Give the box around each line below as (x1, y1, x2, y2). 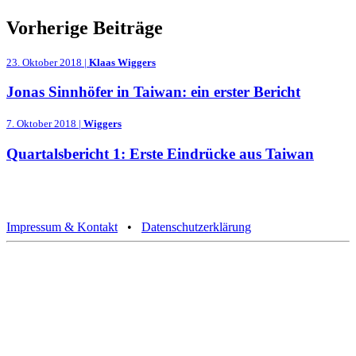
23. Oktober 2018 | (6, 56, 89, 68)
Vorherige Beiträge (6, 17, 163, 38)
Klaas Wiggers (89, 56, 156, 68)
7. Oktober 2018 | (6, 117, 83, 130)
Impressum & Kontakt (6, 220, 118, 234)
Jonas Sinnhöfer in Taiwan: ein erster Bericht (6, 83, 300, 101)
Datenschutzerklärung (141, 220, 251, 234)
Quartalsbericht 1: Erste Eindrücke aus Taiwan (6, 145, 314, 162)
